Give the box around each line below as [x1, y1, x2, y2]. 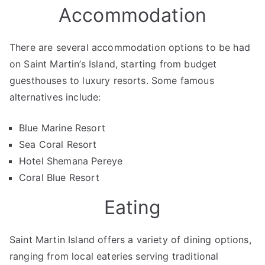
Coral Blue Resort [19, 172, 99, 183]
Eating [104, 196, 161, 219]
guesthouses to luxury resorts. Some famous [9, 75, 214, 86]
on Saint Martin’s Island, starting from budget [9, 58, 217, 70]
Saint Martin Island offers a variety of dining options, [9, 234, 251, 245]
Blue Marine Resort [19, 122, 105, 134]
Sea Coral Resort [19, 138, 97, 150]
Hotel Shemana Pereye [19, 155, 123, 167]
